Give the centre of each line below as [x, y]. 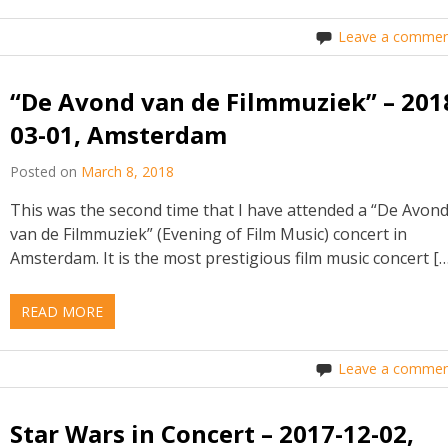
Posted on [46, 171]
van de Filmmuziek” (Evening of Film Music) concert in [209, 233]
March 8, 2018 [128, 171]
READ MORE [62, 311]
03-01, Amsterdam [119, 135]
